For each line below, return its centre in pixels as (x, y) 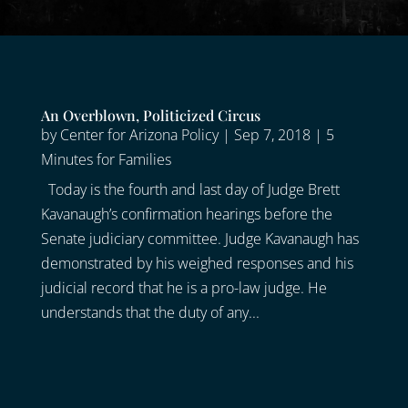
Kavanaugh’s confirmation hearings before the (186, 214)
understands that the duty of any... (150, 313)
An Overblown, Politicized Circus (150, 116)
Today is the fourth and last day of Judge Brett (190, 190)
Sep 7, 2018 (272, 135)
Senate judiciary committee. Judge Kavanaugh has (199, 239)
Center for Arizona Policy (139, 135)
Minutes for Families (106, 160)
